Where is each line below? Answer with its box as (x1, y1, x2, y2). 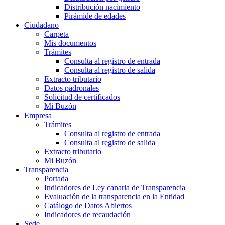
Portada (44, 174, 68, 183)
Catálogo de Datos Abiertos (44, 201, 132, 210)
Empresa (24, 111, 52, 120)
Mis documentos (44, 39, 96, 48)
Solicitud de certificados (44, 93, 120, 102)
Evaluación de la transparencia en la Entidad (44, 192, 184, 201)
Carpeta (44, 30, 69, 39)
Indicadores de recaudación (44, 210, 131, 219)
